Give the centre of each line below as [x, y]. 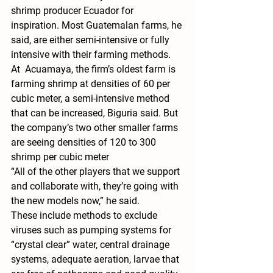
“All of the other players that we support [97, 172]
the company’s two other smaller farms [96, 128]
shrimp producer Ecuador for [73, 11]
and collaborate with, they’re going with [96, 186]
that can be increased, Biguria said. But [96, 113]
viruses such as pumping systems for [92, 230]
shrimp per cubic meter [60, 157]
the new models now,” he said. [75, 201]
